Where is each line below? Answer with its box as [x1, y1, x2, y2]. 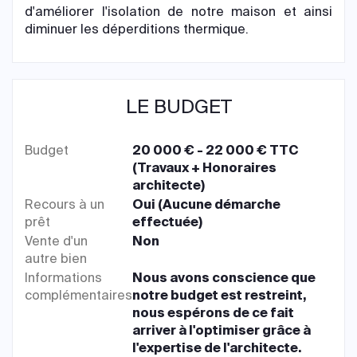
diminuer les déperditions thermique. [25, 20, 249, 37]
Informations [25, 269, 102, 286]
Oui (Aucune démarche [132, 195, 281, 213]
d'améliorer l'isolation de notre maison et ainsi [25, 2, 332, 20]
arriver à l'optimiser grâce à [132, 321, 312, 339]
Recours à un [25, 195, 104, 213]
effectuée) [132, 213, 203, 230]
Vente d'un [25, 232, 88, 249]
